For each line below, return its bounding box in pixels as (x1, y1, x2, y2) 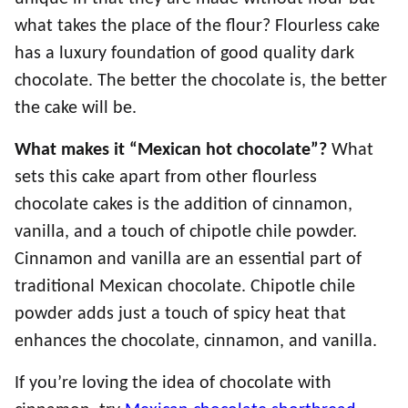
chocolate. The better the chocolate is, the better (15, 72, 387, 90)
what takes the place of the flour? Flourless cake (15, 17, 380, 36)
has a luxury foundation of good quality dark (15, 45, 354, 63)
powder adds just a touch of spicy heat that (15, 305, 346, 323)
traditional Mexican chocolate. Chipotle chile (15, 278, 355, 296)
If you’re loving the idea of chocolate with (15, 374, 331, 393)
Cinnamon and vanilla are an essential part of (15, 250, 362, 269)
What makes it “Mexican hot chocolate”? (15, 141, 331, 159)
